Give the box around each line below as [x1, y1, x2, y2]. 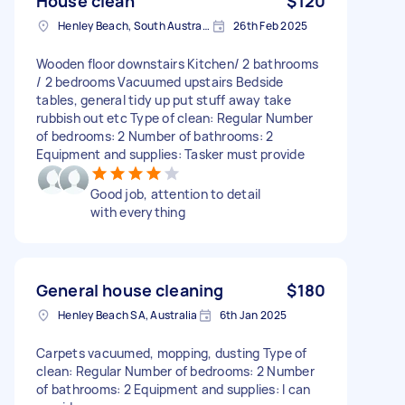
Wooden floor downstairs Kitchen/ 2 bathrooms [36, 54, 318, 72]
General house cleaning [36, 278, 224, 301]
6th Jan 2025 [219, 306, 287, 323]
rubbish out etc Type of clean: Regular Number [36, 108, 314, 127]
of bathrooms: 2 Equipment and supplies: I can [36, 380, 311, 398]
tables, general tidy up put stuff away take [36, 90, 291, 108]
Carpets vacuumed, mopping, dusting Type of [36, 344, 307, 362]
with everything [90, 202, 185, 221]
